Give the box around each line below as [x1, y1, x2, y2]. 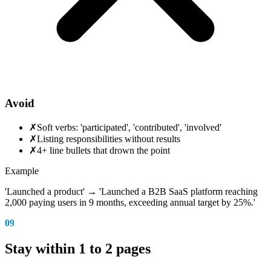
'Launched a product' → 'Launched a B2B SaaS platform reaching [5, 186, 258, 197]
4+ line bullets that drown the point [37, 145, 170, 156]
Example [5, 166, 39, 177]
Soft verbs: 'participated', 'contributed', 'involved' [37, 122, 221, 133]
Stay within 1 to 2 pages [5, 241, 151, 257]
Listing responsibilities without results [37, 134, 180, 145]
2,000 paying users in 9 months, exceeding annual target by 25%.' [5, 197, 255, 208]
